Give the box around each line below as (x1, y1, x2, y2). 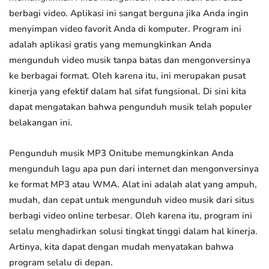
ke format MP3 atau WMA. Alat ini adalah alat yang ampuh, (9, 178, 257, 191)
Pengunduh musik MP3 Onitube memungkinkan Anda (9, 147, 234, 160)
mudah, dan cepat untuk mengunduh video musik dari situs (9, 194, 254, 207)
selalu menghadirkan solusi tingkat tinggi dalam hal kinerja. (9, 225, 258, 238)
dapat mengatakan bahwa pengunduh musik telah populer (9, 101, 252, 113)
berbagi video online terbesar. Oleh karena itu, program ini (9, 210, 252, 222)
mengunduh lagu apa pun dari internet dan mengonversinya (9, 163, 259, 175)
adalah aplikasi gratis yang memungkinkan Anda (9, 38, 211, 51)
